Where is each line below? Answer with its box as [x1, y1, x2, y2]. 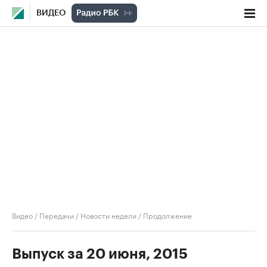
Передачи [39, 209, 74, 221]
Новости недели [80, 209, 136, 221]
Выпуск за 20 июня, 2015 [12, 247, 188, 261]
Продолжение [143, 209, 192, 221]
